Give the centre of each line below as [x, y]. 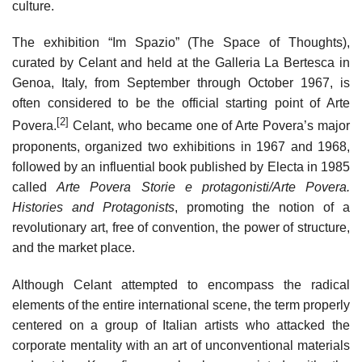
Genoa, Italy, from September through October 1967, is [181, 83]
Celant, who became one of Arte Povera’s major [209, 126]
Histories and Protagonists [93, 207]
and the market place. [74, 247]
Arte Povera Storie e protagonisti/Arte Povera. [204, 187]
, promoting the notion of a [262, 207]
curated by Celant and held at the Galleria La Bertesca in [181, 63]
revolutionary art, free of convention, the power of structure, [181, 227]
